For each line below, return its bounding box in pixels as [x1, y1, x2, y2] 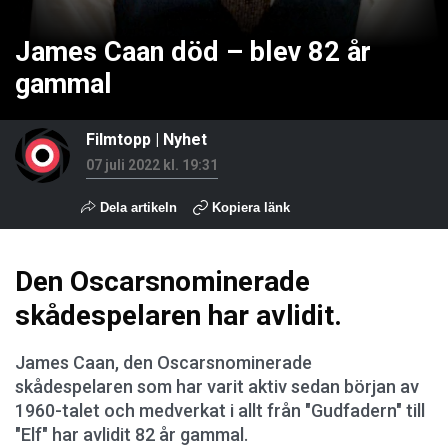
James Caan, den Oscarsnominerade [15, 352, 312, 373]
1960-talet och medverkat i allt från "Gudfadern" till [15, 400, 425, 421]
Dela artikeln [96, 200, 177, 215]
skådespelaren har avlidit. [15, 299, 342, 332]
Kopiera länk [212, 200, 290, 215]
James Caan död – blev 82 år [15, 36, 371, 68]
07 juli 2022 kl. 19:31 [86, 157, 218, 173]
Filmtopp [86, 130, 151, 149]
